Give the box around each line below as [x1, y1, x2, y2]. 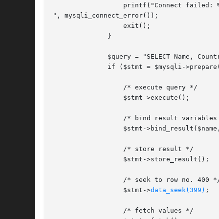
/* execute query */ [53, 84, 115, 91]
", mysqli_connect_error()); [53, 12, 158, 20]
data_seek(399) [151, 186, 205, 194]
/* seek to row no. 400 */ [53, 176, 115, 184]
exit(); [53, 22, 115, 30]
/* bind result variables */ [53, 114, 115, 122]
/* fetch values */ [53, 207, 115, 215]
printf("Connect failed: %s [53, 1, 115, 9]
